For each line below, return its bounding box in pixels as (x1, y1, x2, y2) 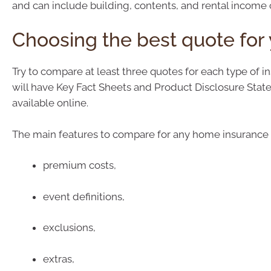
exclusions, (43, 221, 96, 234)
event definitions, (43, 190, 125, 203)
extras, (43, 252, 74, 265)
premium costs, (43, 159, 116, 172)
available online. (12, 97, 88, 109)
